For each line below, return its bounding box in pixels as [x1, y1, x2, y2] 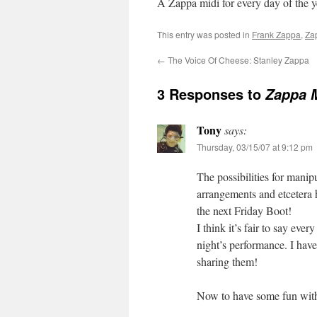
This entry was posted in [157, 28, 252, 40]
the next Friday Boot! [197, 203, 292, 218]
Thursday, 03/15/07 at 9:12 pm [197, 141, 313, 153]
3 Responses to [157, 83, 265, 104]
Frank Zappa [252, 28, 301, 40]
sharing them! [197, 254, 258, 269]
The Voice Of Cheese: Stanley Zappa [166, 54, 309, 66]
